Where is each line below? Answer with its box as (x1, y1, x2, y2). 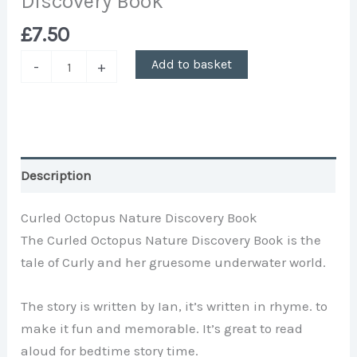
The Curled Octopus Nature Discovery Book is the (21, 232, 322, 249)
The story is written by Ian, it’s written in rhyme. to (21, 298, 328, 315)
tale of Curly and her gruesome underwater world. (21, 254, 327, 271)
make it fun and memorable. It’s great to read (21, 320, 304, 337)
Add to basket (151, 57, 232, 73)
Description (21, 167, 92, 183)
